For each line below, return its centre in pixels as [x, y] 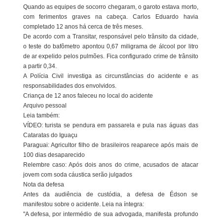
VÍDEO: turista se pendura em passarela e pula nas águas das [110, 126]
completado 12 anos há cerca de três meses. [83, 27]
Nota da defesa [43, 185]
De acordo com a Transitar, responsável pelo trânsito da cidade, [110, 37]
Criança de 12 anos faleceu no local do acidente [88, 96]
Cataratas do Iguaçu [50, 135]
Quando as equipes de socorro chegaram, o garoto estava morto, [110, 7]
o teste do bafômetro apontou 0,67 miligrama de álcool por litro [110, 47]
